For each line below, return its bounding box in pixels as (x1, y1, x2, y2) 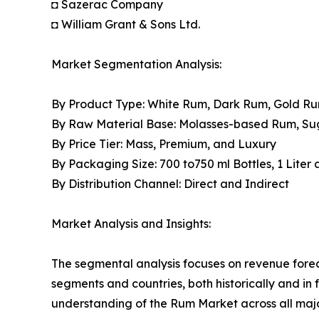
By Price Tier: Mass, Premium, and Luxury (51, 137, 276, 152)
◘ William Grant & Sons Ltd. (51, 17, 200, 32)
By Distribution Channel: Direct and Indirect (51, 177, 289, 192)
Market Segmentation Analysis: (51, 57, 221, 72)
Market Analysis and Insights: (51, 216, 211, 231)
